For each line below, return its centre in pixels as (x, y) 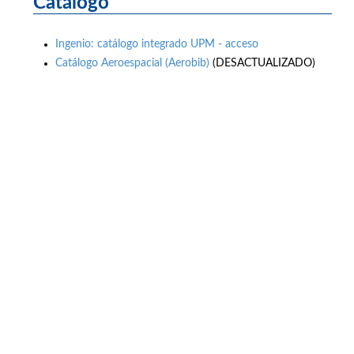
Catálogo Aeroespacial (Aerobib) (132, 64)
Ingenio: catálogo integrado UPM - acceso (157, 44)
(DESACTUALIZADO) (262, 64)
